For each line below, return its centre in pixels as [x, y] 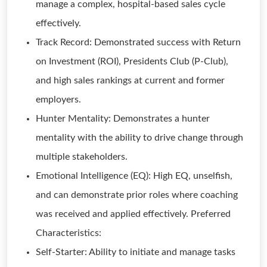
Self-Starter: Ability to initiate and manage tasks [136, 252]
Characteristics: [69, 233]
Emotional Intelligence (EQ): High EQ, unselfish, [134, 176]
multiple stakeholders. [82, 157]
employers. [58, 100]
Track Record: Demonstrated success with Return [138, 42]
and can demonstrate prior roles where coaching [137, 195]
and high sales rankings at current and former [130, 80]
